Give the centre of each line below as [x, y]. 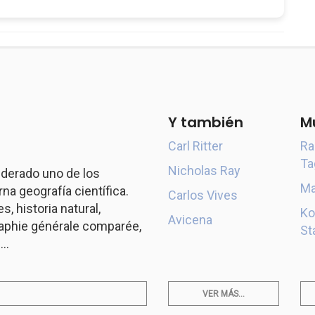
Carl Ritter [195, 146]
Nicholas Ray [204, 171]
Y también [206, 122]
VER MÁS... [224, 294]
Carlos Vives [203, 195]
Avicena [190, 220]
